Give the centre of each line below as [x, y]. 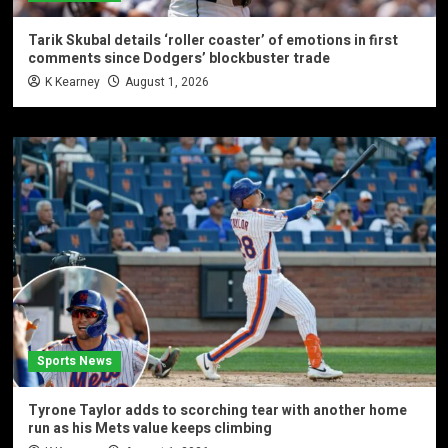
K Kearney [72, 81]
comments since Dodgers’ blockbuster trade [178, 58]
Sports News [74, 360]
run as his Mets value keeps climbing [149, 428]
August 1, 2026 [166, 81]
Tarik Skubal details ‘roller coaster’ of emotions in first [212, 40]
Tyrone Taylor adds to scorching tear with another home [217, 410]
